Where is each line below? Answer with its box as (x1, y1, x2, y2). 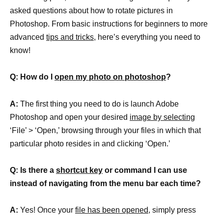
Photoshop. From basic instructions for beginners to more (10, 20, 208, 28)
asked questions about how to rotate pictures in (10, 6, 173, 15)
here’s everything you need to (96, 33, 200, 42)
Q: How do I (10, 73, 55, 82)
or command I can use (103, 165, 187, 174)
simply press (150, 205, 196, 214)
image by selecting (130, 112, 195, 121)
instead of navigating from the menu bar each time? (10, 179, 201, 188)
